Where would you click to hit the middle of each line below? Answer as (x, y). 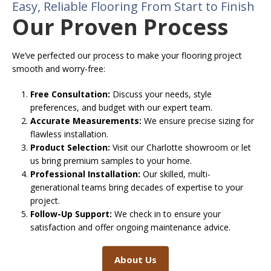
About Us (135, 259)
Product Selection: (70, 147)
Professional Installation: (85, 174)
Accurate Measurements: (86, 120)
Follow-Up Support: (71, 214)
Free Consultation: (70, 94)
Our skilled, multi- (175, 174)
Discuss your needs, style (161, 94)
